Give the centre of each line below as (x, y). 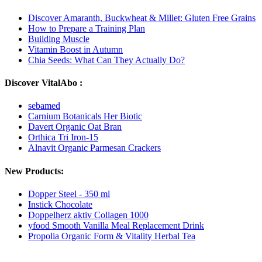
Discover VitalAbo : (44, 83)
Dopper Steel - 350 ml (69, 194)
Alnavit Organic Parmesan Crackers (94, 148)
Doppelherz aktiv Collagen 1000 (88, 215)
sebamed (44, 106)
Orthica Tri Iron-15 (63, 137)
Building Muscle (59, 39)
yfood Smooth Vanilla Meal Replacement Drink (116, 225)
